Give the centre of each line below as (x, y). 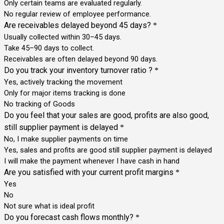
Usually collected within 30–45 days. (63, 37)
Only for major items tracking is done (65, 93)
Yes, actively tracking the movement (63, 82)
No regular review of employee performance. (77, 14)
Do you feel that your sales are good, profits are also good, (106, 115)
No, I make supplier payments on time (66, 139)
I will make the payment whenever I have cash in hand (92, 161)
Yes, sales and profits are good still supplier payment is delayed (108, 150)
